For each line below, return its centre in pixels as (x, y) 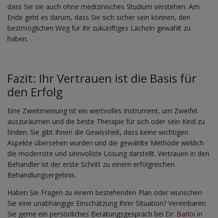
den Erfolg (35, 92)
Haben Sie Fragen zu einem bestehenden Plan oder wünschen (105, 192)
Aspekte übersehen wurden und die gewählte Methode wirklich (106, 143)
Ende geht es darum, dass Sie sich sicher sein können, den (99, 17)
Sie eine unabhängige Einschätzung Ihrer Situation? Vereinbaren (107, 203)
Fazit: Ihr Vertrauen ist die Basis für (102, 78)
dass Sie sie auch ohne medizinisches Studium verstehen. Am (103, 6)
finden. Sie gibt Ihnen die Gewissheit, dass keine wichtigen (98, 132)
